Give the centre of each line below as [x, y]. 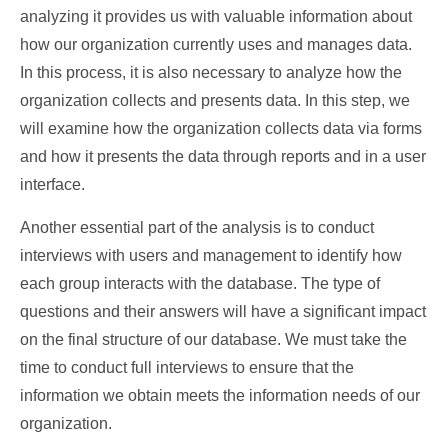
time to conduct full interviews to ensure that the [187, 367]
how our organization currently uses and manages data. [216, 44]
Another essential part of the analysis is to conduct [197, 227]
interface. [52, 184]
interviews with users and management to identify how [211, 255]
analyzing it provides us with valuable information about [216, 16]
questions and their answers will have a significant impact [223, 311]
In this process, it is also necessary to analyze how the [211, 72]
